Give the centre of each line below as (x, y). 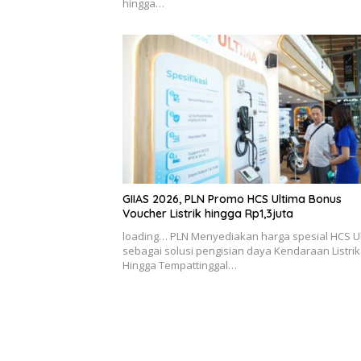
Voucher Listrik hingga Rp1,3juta (208, 214)
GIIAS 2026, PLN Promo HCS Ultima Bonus (232, 199)
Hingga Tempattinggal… (180, 266)
